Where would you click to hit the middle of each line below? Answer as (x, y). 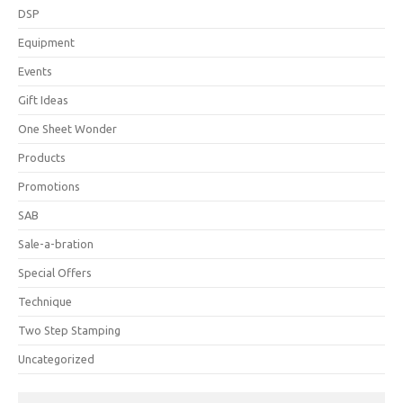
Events (35, 71)
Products (42, 157)
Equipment (46, 42)
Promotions (49, 186)
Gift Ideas (43, 99)
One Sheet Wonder (67, 128)
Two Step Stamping (69, 330)
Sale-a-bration (56, 243)
